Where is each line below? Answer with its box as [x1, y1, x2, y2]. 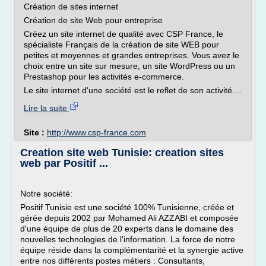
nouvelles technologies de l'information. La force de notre [20, 235, 235, 244]
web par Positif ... [20, 157, 108, 169]
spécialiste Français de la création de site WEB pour [24, 40, 219, 49]
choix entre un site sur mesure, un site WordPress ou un [24, 61, 235, 71]
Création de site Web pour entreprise [24, 15, 163, 25]
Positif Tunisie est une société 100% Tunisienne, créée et [20, 202, 234, 212]
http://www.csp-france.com [47, 128, 146, 137]
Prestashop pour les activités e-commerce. [24, 72, 184, 81]
